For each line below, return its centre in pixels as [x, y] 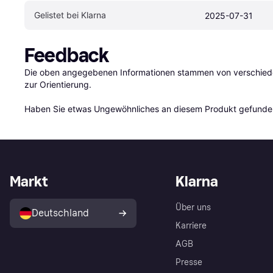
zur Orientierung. [58, 84]
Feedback [67, 55]
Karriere [191, 225]
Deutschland [60, 213]
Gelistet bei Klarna [70, 15]
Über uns [193, 207]
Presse [189, 262]
